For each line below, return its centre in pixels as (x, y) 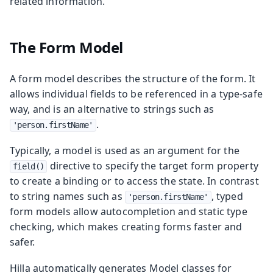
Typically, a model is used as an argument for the (125, 150)
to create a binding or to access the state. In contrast (134, 181)
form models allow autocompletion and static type (129, 211)
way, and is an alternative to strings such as (112, 109)
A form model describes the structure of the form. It (133, 78)
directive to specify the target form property (153, 165)
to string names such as (67, 196)
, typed (227, 196)
